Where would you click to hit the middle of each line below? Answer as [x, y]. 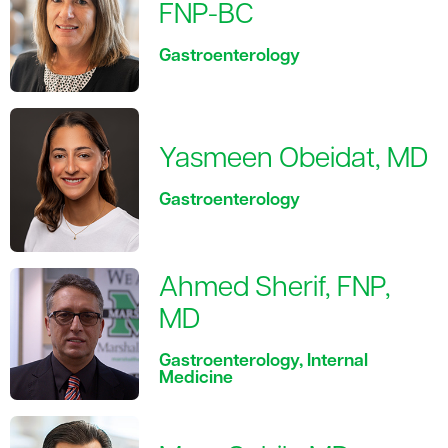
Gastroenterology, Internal [264, 362]
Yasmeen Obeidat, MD [294, 159]
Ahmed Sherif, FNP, [275, 289]
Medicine [196, 379]
